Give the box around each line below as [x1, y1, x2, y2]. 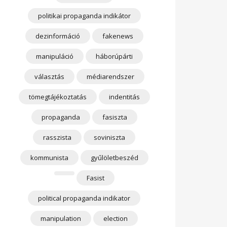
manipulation [41, 214, 81, 223]
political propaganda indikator [38, 194, 130, 203]
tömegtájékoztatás [28, 92, 87, 101]
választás [34, 72, 64, 81]
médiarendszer [86, 72, 134, 81]
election [103, 214, 128, 223]
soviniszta [94, 133, 125, 142]
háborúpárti [95, 52, 133, 61]
